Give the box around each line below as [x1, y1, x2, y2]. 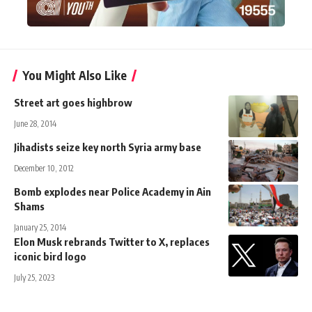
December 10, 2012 [14, 163, 74, 174]
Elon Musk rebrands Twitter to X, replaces [14, 235, 210, 249]
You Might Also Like [22, 68, 127, 84]
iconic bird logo [14, 250, 86, 263]
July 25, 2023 [14, 272, 54, 283]
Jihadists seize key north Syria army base [14, 141, 201, 154]
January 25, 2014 [14, 222, 66, 233]
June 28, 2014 [14, 118, 56, 130]
